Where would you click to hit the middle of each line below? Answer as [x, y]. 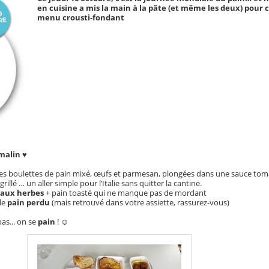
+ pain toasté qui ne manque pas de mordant [125, 193]
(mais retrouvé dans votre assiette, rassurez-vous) [141, 203]
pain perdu [29, 203]
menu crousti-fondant [80, 18]
